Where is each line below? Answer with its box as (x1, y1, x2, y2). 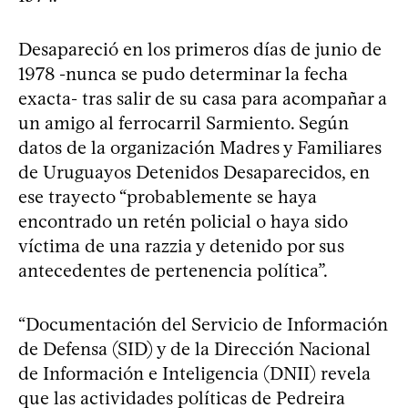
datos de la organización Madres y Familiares (18, 136, 382, 158)
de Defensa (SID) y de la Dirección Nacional (18, 337, 371, 360)
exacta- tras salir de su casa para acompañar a (18, 87, 387, 109)
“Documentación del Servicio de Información (18, 312, 388, 335)
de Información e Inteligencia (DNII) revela (18, 362, 371, 384)
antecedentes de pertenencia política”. (18, 259, 328, 281)
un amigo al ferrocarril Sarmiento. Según (18, 111, 349, 134)
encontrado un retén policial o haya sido (18, 209, 348, 232)
